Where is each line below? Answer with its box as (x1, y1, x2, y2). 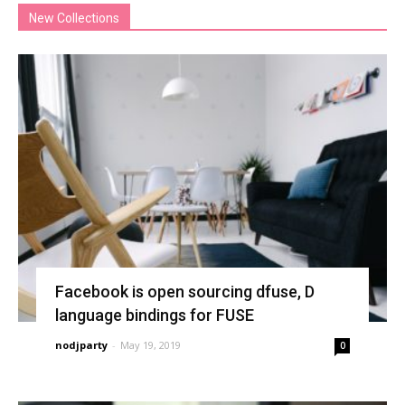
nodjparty (54, 338, 108, 353)
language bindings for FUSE (54, 306, 254, 325)
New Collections (29, 11, 119, 26)
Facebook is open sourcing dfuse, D (54, 282, 315, 302)
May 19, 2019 (119, 338, 181, 353)
